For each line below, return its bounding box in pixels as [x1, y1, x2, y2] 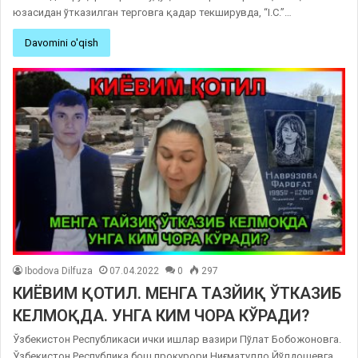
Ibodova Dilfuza [25, 265, 93, 277]
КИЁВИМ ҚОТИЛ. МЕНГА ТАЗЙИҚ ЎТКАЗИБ [13, 284, 341, 304]
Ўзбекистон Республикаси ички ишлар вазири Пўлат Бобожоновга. [13, 333, 341, 346]
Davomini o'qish [25, 36, 98, 49]
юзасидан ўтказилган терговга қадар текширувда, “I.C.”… [13, 6, 292, 18]
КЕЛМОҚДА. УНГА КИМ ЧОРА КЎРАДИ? [13, 306, 309, 326]
